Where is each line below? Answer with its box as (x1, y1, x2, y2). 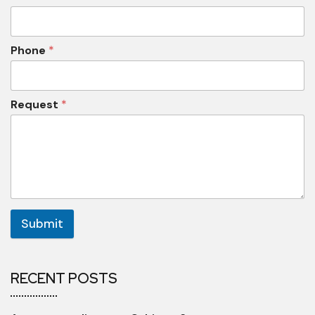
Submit (21, 216, 63, 232)
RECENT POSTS (11, 269, 117, 288)
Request (11, 96, 61, 112)
